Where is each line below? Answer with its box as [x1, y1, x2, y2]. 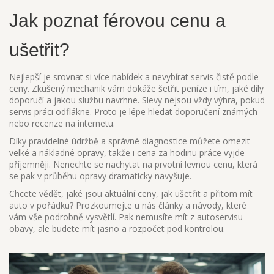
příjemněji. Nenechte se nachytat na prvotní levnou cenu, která [9, 158, 257, 170]
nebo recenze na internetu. [9, 117, 115, 129]
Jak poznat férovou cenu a [9, 10, 226, 31]
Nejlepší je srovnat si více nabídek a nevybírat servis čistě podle [9, 71, 259, 83]
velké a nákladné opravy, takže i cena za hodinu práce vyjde [9, 147, 245, 158]
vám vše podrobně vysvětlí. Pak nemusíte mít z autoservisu [9, 211, 243, 223]
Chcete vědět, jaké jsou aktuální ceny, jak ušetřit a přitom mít [9, 188, 253, 199]
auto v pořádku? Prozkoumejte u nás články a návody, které [9, 199, 246, 211]
